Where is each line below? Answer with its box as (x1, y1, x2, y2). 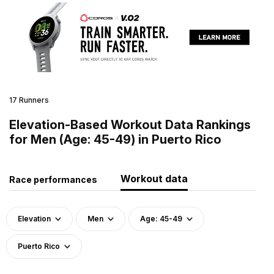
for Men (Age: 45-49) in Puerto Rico (9, 131, 221, 147)
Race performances (9, 174, 97, 185)
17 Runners (9, 95, 49, 105)
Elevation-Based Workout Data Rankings (9, 117, 251, 132)
